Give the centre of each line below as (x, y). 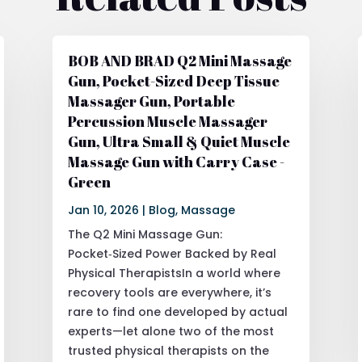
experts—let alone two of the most (170, 331)
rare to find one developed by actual (177, 311)
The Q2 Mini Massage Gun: (145, 234)
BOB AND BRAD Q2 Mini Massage (179, 60)
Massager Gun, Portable (151, 101)
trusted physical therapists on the (168, 350)
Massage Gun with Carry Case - (176, 161)
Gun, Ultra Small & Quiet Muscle (179, 141)
